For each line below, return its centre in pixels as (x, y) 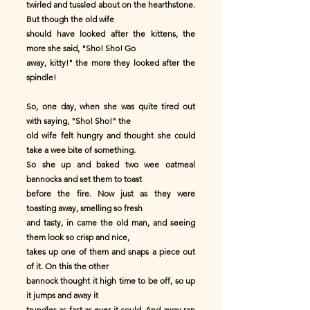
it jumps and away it (62, 295)
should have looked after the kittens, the (111, 34)
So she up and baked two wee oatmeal (111, 164)
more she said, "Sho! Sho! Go (81, 48)
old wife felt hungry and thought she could (111, 135)
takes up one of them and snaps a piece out (111, 252)
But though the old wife (70, 19)
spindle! (41, 77)
